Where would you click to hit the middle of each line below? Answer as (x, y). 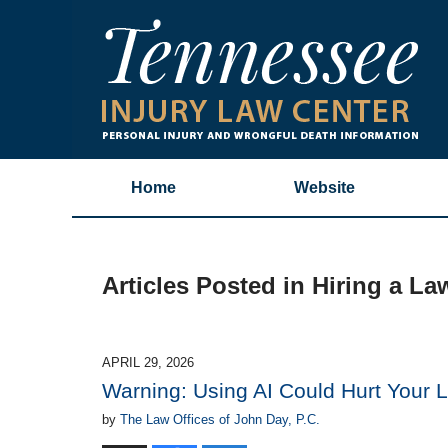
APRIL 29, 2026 (148, 362)
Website (324, 187)
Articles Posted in (203, 286)
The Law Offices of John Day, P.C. (220, 419)
